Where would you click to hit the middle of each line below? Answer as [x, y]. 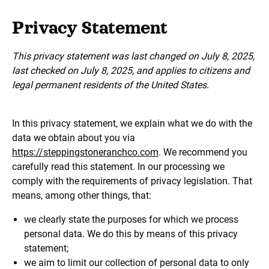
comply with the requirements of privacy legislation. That [132, 181]
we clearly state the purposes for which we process [131, 219]
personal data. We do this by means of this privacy [131, 234]
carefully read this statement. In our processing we [118, 167]
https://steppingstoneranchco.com [85, 152]
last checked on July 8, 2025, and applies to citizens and [131, 71]
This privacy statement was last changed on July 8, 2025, [133, 56]
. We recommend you [203, 152]
